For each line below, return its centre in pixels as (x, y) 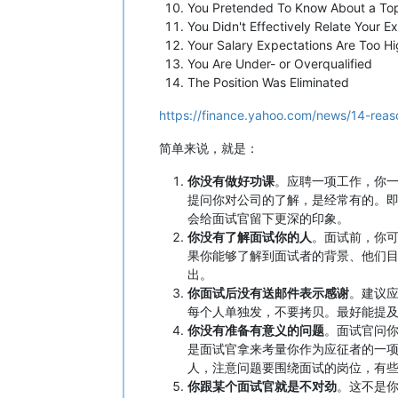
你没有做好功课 (231, 180)
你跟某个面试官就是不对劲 (262, 386)
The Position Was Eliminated (268, 82)
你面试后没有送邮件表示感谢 (268, 292)
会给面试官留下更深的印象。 (268, 218)
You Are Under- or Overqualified (280, 63)
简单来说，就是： (209, 147)
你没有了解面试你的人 (250, 236)
